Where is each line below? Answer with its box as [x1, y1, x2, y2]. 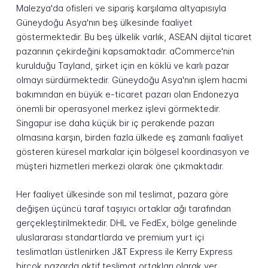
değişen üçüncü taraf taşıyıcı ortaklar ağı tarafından [16, 203, 231, 215]
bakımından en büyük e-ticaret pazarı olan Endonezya [16, 89, 239, 100]
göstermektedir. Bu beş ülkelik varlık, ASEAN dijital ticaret [16, 31, 252, 43]
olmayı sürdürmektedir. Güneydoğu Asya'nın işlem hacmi [16, 74, 247, 86]
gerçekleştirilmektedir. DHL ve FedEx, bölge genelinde [16, 217, 237, 229]
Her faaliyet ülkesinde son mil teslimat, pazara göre [16, 188, 229, 200]
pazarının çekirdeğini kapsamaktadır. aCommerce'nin [16, 45, 234, 57]
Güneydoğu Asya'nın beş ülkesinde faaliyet [16, 17, 193, 29]
